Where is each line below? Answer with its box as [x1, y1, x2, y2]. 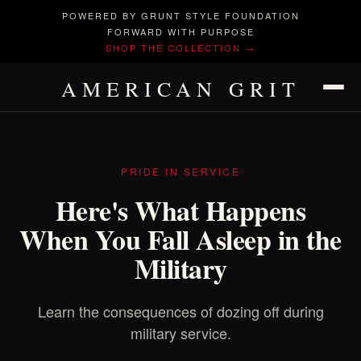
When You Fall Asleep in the [19, 219, 342, 259]
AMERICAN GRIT [60, 75, 301, 102]
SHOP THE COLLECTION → [106, 41, 255, 54]
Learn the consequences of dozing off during [37, 301, 324, 322]
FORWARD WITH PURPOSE [106, 25, 255, 38]
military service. [130, 322, 231, 343]
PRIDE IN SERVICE [121, 164, 240, 178]
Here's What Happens [55, 190, 306, 230]
